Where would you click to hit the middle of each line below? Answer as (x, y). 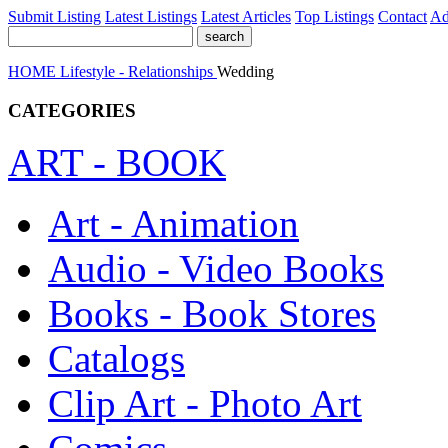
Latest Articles (246, 16)
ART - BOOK (117, 163)
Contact (402, 16)
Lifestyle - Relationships (138, 71)
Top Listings (334, 16)
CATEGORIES (72, 110)
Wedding (245, 71)
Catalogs (116, 359)
